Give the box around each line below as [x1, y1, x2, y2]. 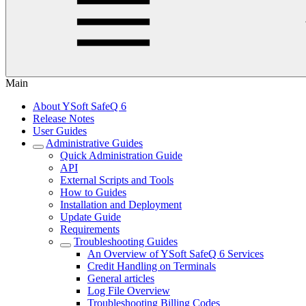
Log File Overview [87, 285, 170, 296]
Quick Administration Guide [60, 150, 182, 161]
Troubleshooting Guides [74, 236, 178, 247]
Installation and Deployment [60, 199, 182, 210]
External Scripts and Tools [60, 174, 173, 186]
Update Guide [60, 211, 121, 223]
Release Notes [33, 113, 94, 124]
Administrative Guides [46, 137, 143, 149]
